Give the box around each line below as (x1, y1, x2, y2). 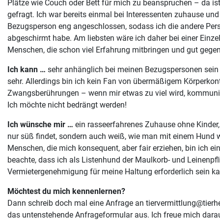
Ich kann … (7, 64, 46, 74)
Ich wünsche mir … (7, 119, 73, 129)
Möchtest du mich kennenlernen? (7, 186, 125, 196)
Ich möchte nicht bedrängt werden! (7, 100, 127, 110)
